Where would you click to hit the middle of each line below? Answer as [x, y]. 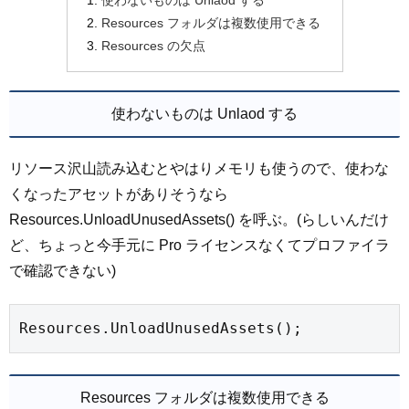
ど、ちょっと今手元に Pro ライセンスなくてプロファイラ [199, 245]
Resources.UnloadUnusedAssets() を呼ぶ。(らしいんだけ [199, 219]
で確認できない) [63, 270]
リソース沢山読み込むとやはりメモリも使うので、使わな [199, 168]
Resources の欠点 [153, 46]
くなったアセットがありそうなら [119, 194]
